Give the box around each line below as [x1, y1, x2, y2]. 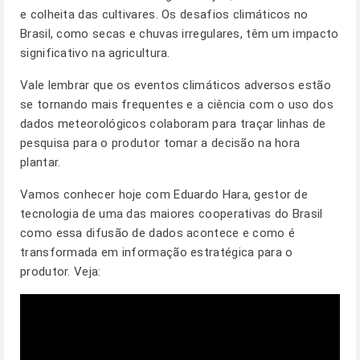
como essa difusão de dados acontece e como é [20, 226, 296, 240]
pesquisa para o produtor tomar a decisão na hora [20, 136, 301, 150]
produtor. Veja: [20, 264, 101, 279]
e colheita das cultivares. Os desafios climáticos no [20, 7, 309, 22]
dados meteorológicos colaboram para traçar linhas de [20, 117, 326, 131]
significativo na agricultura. [20, 46, 170, 60]
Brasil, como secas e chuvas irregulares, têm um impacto [20, 27, 339, 41]
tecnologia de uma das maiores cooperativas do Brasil [20, 207, 323, 221]
